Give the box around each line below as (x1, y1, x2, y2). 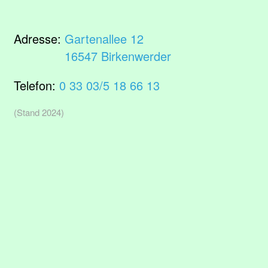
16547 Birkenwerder (65, 47, 171, 65)
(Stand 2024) (14, 106, 64, 118)
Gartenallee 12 (65, 30, 144, 47)
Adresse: (14, 30, 65, 47)
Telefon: (14, 77, 59, 94)
